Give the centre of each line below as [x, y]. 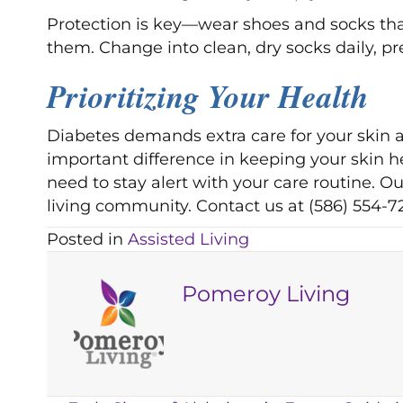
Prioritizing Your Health [207, 96]
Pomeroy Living [266, 294]
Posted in [87, 240]
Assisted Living [188, 240]
